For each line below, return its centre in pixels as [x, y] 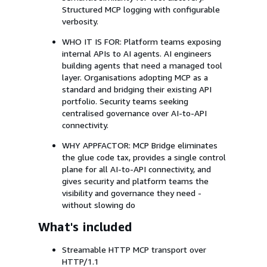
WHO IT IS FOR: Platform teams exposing [142, 41]
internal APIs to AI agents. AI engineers [137, 53]
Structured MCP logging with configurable [141, 9]
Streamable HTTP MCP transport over [134, 249]
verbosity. [80, 21]
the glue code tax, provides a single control [144, 157]
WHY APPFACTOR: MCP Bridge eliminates [140, 145]
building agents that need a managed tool [142, 65]
